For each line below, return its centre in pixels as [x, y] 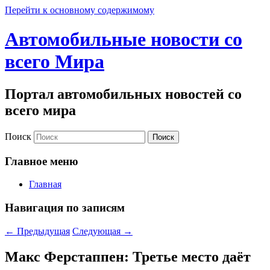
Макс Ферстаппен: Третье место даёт [128, 256]
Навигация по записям [65, 207]
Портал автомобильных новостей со [123, 94]
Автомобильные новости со [124, 39]
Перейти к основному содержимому [80, 10]
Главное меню [42, 161]
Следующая [98, 231]
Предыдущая [42, 231]
